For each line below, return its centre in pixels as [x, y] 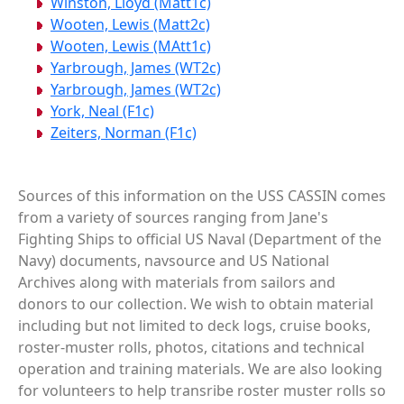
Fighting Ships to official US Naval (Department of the [200, 239]
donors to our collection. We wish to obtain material [196, 304]
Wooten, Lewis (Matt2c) [130, 25]
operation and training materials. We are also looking [200, 369]
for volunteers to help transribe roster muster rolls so [202, 391]
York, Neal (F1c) [102, 111]
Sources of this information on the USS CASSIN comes [202, 196]
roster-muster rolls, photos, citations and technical [191, 348]
